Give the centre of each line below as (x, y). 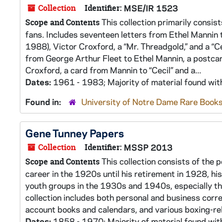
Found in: (44, 102)
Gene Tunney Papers (75, 133)
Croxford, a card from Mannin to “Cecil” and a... (113, 70)
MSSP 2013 (148, 147)
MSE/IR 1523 (151, 8)
